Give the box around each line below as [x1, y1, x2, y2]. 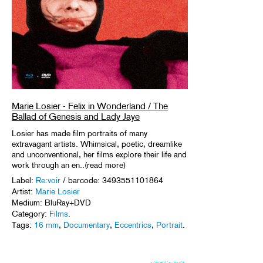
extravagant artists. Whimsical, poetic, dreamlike [12, 139, 182, 149]
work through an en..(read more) [12, 160, 126, 170]
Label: [12, 175, 36, 185]
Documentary [63, 220, 110, 230]
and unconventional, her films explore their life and [12, 149, 187, 159]
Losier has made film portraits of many [12, 128, 147, 138]
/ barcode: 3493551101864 [60, 175, 163, 185]
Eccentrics [114, 220, 151, 230]
